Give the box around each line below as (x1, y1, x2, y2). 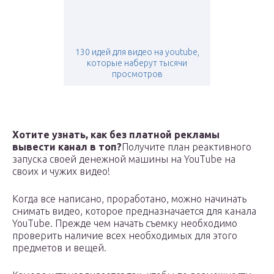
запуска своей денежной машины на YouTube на (12, 154, 235, 165)
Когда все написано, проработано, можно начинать (12, 193, 246, 205)
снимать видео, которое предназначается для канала (12, 206, 256, 217)
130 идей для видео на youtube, (75, 47, 199, 57)
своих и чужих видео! (12, 166, 110, 177)
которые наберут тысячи (87, 58, 187, 68)
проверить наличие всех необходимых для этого (12, 230, 237, 242)
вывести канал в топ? (12, 141, 122, 153)
